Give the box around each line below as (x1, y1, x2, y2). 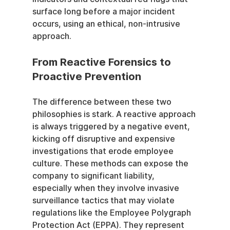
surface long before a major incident (32, 7, 177, 16)
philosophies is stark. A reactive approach (32, 109, 198, 119)
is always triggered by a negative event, (32, 122, 192, 131)
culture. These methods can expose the (32, 159, 190, 168)
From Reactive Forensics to (32, 56, 174, 68)
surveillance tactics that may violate (32, 196, 177, 205)
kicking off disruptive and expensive (32, 134, 177, 144)
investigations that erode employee (32, 146, 176, 156)
